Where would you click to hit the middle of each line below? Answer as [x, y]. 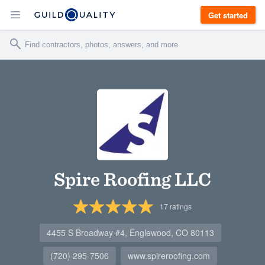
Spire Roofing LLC [132, 179]
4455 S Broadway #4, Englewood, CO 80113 [130, 232]
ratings [180, 206]
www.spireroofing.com [169, 256]
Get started [228, 15]
